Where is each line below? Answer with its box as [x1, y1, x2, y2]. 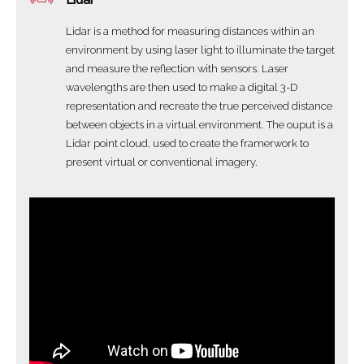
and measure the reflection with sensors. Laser [66, 62, 288, 75]
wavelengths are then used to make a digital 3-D [66, 80, 297, 93]
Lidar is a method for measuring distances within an [66, 24, 314, 37]
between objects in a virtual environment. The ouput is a [66, 118, 333, 131]
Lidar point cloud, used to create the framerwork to [66, 136, 309, 149]
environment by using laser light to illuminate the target [66, 43, 335, 56]
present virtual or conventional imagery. [66, 155, 258, 168]
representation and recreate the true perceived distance [66, 99, 332, 112]
